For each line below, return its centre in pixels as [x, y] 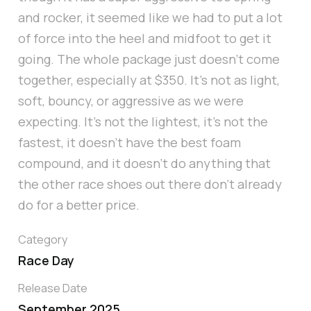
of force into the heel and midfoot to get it [145, 39]
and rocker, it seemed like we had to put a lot [150, 18]
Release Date [53, 288]
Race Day [46, 261]
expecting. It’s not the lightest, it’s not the [143, 122]
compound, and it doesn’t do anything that [144, 163]
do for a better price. [79, 205]
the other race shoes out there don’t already [150, 184]
